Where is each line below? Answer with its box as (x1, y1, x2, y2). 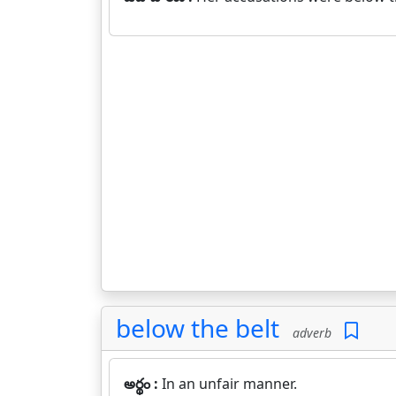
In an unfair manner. (162, 374, 297, 393)
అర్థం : (124, 374, 162, 393)
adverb (286, 324, 331, 341)
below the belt (116, 311, 279, 345)
